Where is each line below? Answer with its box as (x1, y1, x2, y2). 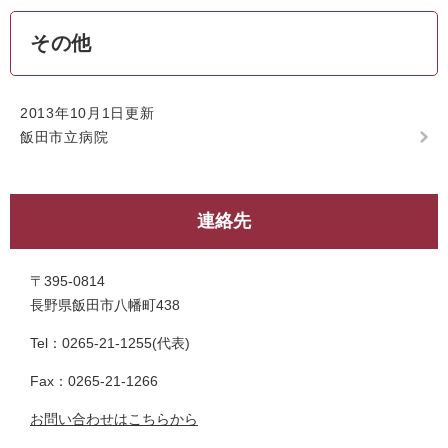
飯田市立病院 (20, 129, 109, 145)
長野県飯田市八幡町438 (30, 297, 180, 313)
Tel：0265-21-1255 (30, 335, 152, 351)
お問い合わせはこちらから (30, 411, 198, 427)
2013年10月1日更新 (20, 105, 155, 121)
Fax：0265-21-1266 (30, 373, 158, 389)
